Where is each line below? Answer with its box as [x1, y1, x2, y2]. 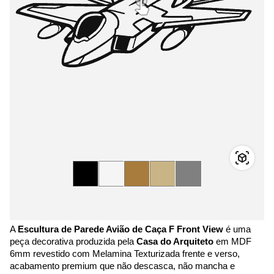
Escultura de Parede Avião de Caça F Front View [18, 224, 223, 235]
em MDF [213, 236, 251, 247]
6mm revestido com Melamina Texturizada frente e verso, [10, 248, 240, 259]
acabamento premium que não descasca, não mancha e [10, 261, 235, 272]
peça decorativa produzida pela [10, 236, 136, 247]
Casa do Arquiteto [136, 236, 213, 247]
